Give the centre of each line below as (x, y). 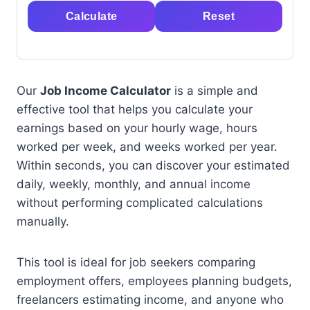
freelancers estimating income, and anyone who (150, 300)
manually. (43, 221)
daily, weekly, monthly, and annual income (134, 184)
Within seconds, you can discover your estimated (153, 165)
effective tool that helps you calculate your (135, 109)
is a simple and (215, 91)
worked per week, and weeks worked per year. (147, 147)
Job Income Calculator (106, 91)
